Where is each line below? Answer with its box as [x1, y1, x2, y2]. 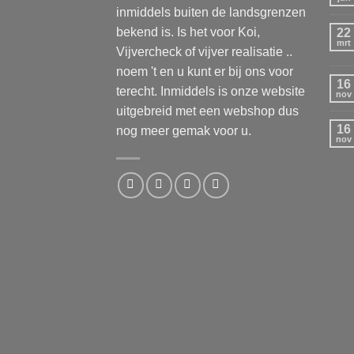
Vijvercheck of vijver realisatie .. [116, 45, 292, 59]
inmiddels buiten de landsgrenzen [116, 6, 306, 20]
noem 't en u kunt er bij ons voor [116, 65, 293, 79]
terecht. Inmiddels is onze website [116, 85, 305, 99]
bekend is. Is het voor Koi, [116, 25, 260, 40]
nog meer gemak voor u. [116, 124, 251, 138]
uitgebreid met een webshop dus [116, 104, 299, 119]
